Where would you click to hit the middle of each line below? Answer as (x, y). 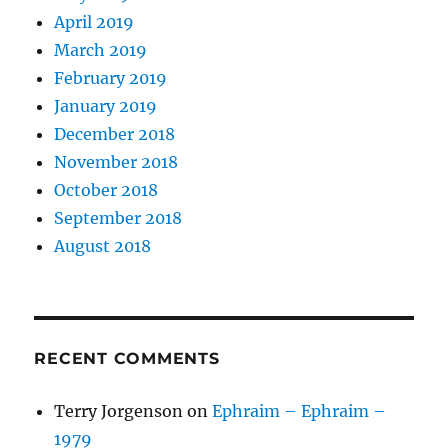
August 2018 (103, 246)
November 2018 (116, 162)
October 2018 (106, 190)
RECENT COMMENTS (127, 359)
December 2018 (115, 134)
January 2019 (106, 106)
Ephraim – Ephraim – (299, 411)
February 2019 (111, 78)
